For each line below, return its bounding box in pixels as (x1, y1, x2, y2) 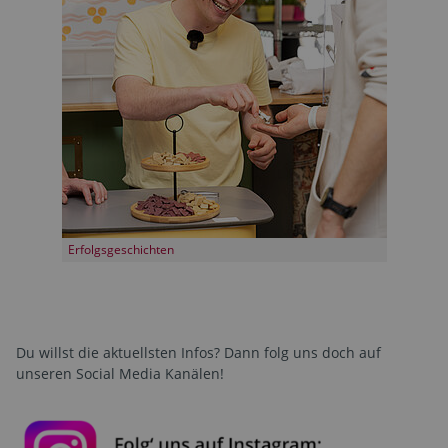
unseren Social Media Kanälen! (16, 363, 224, 383)
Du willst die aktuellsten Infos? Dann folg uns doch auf (16, 342, 381, 362)
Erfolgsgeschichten (67, 240, 174, 258)
